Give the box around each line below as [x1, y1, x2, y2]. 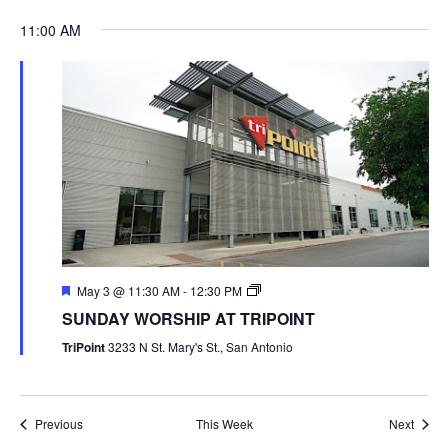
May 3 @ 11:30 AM [76, 282, 180, 300]
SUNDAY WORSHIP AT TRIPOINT [61, 307, 315, 331]
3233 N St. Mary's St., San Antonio [107, 338, 293, 356]
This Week [195, 415, 253, 433]
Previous [34, 415, 83, 433]
